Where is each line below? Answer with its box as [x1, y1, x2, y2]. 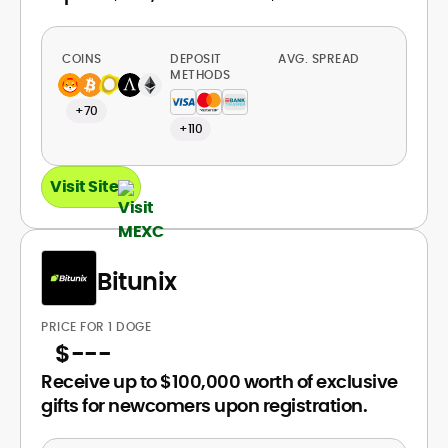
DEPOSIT [170, 50, 222, 67]
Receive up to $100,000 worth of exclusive [41, 369, 398, 394]
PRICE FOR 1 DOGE [41, 318, 151, 335]
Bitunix [97, 264, 177, 298]
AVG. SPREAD [278, 50, 363, 67]
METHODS [170, 66, 231, 83]
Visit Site [50, 175, 118, 198]
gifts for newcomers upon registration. [41, 393, 367, 418]
